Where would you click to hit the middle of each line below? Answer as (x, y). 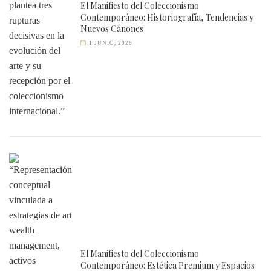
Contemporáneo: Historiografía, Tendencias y (167, 17)
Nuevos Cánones (112, 29)
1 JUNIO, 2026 (111, 43)
